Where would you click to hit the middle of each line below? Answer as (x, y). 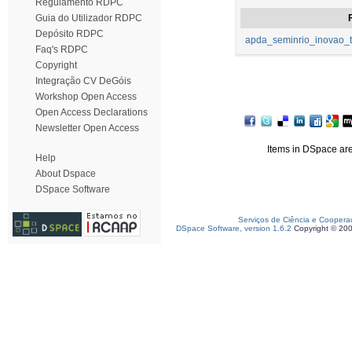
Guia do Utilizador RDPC (89, 18)
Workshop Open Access (86, 97)
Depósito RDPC (70, 34)
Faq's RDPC (62, 49)
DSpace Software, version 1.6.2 (234, 228)
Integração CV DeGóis (83, 81)
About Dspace (66, 174)
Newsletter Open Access (87, 128)
